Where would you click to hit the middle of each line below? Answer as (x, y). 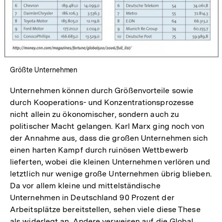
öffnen (123, 18)
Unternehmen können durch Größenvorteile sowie (102, 91)
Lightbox (127, 9)
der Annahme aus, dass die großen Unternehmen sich (109, 138)
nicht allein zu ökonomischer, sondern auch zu (95, 114)
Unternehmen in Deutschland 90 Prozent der (92, 198)
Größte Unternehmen (44, 70)
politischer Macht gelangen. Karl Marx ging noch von (107, 126)
